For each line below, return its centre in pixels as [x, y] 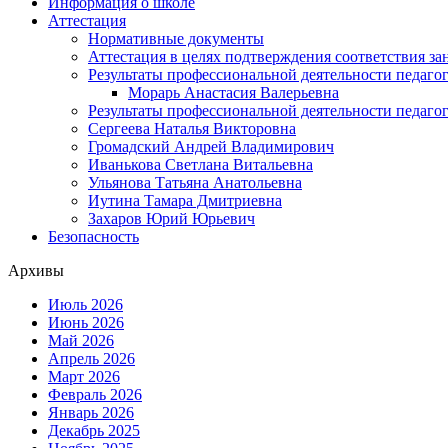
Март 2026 [84, 376]
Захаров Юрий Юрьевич [171, 218]
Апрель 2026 [91, 358]
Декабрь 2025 [94, 430]
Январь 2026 [91, 412]
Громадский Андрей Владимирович [211, 146]
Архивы [36, 270]
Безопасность [93, 236]
